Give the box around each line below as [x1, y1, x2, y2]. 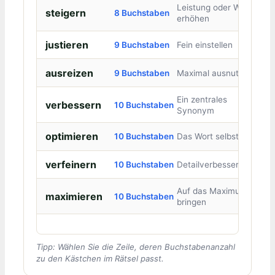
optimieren [45, 130, 98, 143]
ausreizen [45, 66, 93, 79]
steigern [45, 7, 86, 20]
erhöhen [176, 14, 209, 24]
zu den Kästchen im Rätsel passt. [36, 253, 164, 263]
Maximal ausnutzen [176, 68, 253, 78]
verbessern [45, 98, 101, 111]
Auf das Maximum [176, 185, 247, 196]
